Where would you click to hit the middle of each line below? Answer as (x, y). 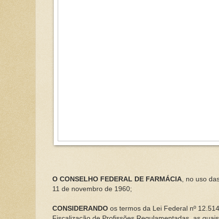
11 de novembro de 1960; (92, 189)
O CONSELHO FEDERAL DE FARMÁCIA (117, 179)
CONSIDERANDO (81, 208)
